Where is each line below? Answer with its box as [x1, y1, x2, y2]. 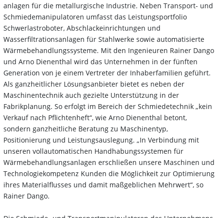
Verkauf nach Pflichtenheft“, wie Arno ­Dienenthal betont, [3, 112, 187, 122]
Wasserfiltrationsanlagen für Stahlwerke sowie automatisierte [3, 34, 204, 44]
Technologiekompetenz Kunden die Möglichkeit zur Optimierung [3, 168, 215, 178]
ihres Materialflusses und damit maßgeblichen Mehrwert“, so [3, 180, 203, 189]
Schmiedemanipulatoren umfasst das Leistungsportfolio [3, 12, 187, 21]
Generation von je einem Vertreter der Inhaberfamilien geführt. [3, 68, 211, 77]
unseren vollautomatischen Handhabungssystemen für [3, 146, 183, 156]
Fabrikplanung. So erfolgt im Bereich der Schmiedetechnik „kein [3, 101, 212, 111]
